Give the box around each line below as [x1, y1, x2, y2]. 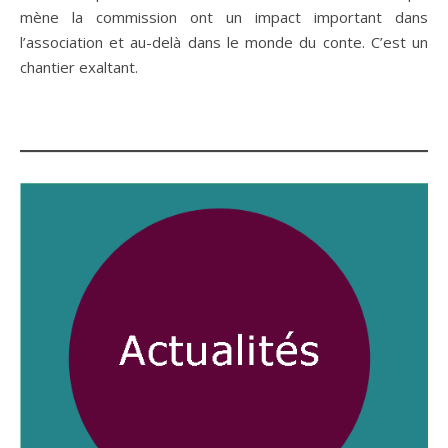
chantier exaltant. [20, 57, 138, 77]
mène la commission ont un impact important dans [20, 7, 428, 27]
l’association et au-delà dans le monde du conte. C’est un [20, 32, 428, 52]
